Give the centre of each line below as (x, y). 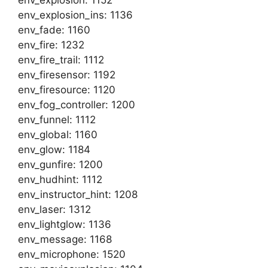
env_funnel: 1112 (57, 120)
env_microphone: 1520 (72, 254)
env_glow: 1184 (54, 150)
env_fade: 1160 (54, 30)
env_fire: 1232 (51, 45)
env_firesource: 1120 (67, 90)
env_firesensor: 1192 (67, 75)
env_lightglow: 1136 (65, 224)
